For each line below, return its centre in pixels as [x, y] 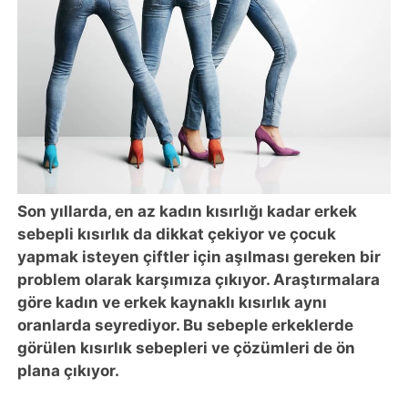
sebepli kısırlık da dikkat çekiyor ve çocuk [177, 235]
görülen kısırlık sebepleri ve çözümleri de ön [187, 348]
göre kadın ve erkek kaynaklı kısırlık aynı [173, 303]
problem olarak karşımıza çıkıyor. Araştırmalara [199, 280]
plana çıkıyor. [71, 371]
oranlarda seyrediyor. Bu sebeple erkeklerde [186, 326]
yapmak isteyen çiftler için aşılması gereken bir [199, 257]
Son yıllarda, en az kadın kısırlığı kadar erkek [188, 212]
